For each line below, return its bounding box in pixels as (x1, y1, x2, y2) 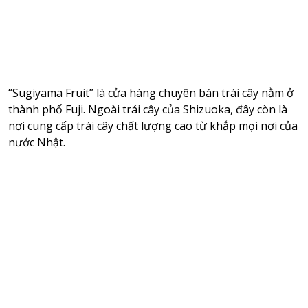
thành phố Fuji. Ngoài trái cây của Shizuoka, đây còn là (8, 102, 287, 118)
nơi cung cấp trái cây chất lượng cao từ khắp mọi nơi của (8, 118, 298, 134)
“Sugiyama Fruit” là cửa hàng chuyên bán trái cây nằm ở (8, 85, 294, 101)
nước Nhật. (8, 135, 65, 151)
